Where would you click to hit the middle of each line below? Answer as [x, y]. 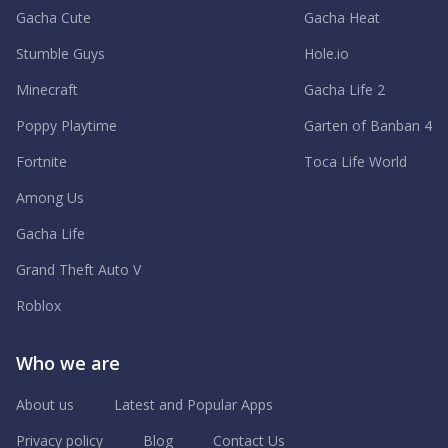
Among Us [50, 198]
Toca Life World [355, 162]
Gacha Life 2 [344, 90]
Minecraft [47, 90]
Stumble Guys [60, 54]
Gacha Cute [53, 18]
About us [45, 405]
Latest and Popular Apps [193, 405]
